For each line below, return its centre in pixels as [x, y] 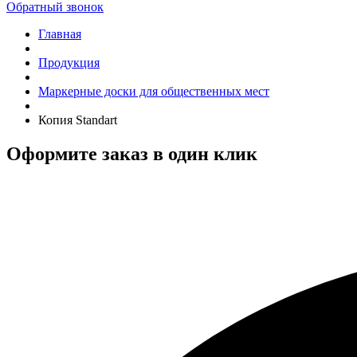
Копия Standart [78, 120]
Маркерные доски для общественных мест [154, 91]
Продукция [69, 63]
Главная [60, 34]
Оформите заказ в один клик [132, 153]
